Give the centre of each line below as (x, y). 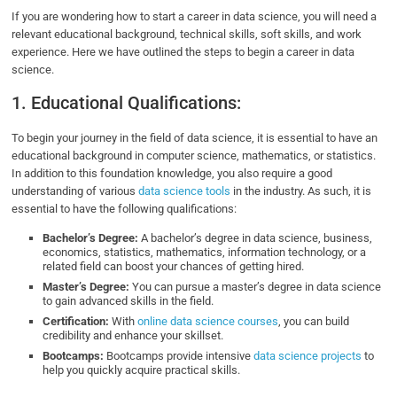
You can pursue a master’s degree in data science (257, 287)
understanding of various (75, 191)
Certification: (76, 322)
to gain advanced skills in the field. (130, 301)
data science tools (185, 191)
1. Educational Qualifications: (127, 103)
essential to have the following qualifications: (126, 209)
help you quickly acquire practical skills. (143, 370)
